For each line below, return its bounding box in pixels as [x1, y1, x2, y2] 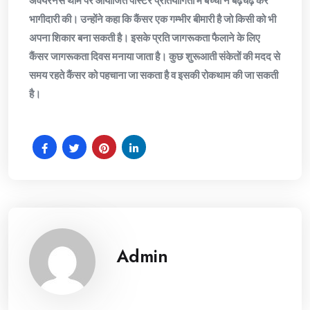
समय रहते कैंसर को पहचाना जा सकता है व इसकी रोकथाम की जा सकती [29, 69, 278, 82]
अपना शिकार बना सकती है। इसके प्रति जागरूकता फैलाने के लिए [29, 31, 260, 44]
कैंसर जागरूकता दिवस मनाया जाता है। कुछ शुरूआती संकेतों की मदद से [29, 50, 280, 63]
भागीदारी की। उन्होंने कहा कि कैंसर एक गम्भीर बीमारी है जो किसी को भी [29, 12, 276, 26]
